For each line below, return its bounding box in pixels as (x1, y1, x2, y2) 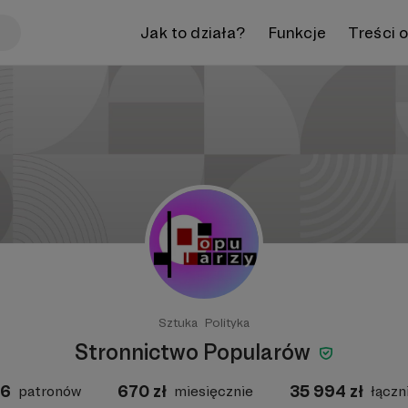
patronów (18, 382, 81, 400)
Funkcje (267, 22, 326, 42)
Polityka (205, 315, 250, 330)
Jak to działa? (140, 22, 246, 42)
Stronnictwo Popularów (75, 339, 315, 365)
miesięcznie (174, 382, 253, 400)
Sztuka (158, 315, 198, 330)
